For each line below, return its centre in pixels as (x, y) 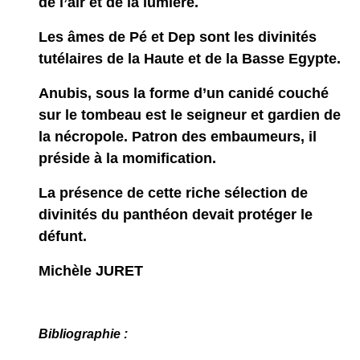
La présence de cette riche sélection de (173, 193)
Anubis (63, 93)
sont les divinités (258, 37)
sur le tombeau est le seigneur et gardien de (189, 115)
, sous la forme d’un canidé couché (208, 93)
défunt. (62, 236)
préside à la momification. (127, 158)
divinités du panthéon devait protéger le (175, 215)
